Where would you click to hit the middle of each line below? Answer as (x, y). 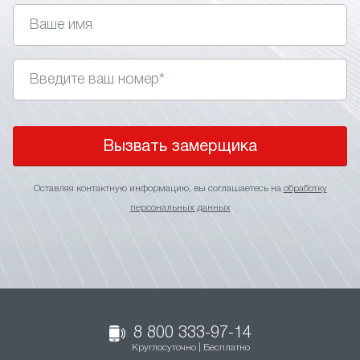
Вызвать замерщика (180, 147)
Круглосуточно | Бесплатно (190, 348)
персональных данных (180, 208)
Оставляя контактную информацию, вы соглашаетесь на (158, 188)
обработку (305, 188)
